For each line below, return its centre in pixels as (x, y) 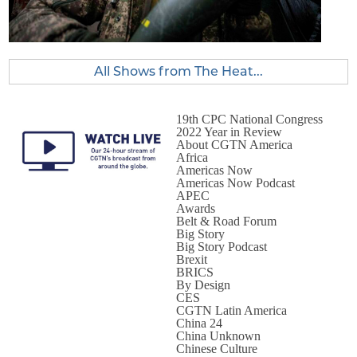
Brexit (191, 259)
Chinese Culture (216, 349)
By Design (203, 285)
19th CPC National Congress (249, 119)
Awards (195, 208)
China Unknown (218, 336)
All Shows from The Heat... (178, 71)
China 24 (199, 323)
